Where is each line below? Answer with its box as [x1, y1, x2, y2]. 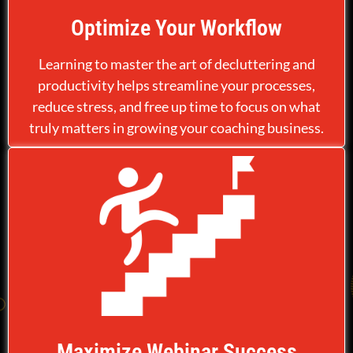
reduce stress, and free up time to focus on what [32, 98, 321, 115]
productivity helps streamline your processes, [38, 76, 315, 94]
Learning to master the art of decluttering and [38, 55, 315, 72]
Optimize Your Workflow [71, 15, 282, 41]
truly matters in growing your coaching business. [29, 119, 324, 136]
